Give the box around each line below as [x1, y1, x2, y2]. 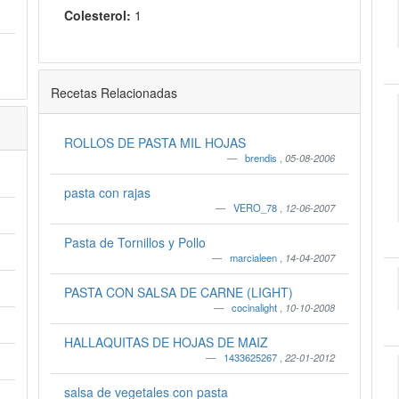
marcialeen [230, 250, 281, 265]
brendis [245, 151, 281, 165]
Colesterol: [63, 6, 131, 24]
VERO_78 [233, 200, 281, 215]
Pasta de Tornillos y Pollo [63, 233, 206, 251]
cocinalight [232, 300, 281, 314]
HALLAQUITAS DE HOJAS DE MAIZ [63, 333, 268, 351]
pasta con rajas [63, 183, 151, 201]
